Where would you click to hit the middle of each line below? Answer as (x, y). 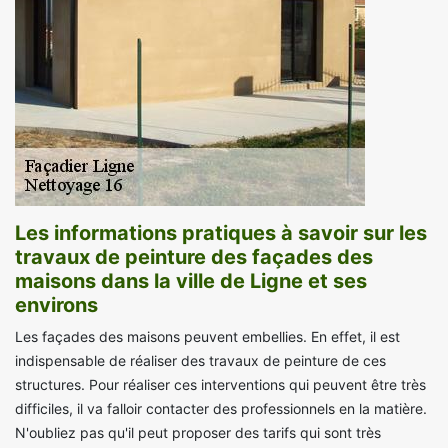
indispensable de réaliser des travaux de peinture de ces (200, 361)
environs (56, 305)
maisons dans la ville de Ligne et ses (191, 281)
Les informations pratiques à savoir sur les (221, 233)
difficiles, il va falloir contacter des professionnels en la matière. (221, 409)
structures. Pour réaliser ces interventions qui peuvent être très (220, 385)
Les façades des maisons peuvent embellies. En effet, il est (207, 337)
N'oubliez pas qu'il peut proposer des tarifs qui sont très (198, 433)
